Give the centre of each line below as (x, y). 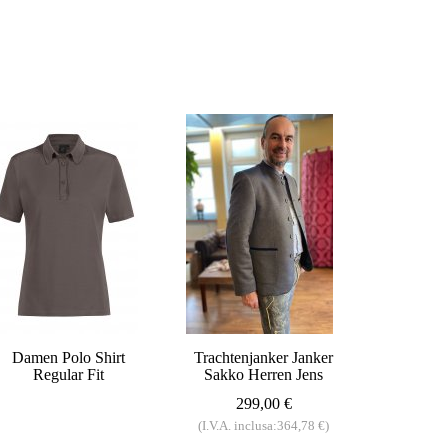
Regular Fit (68, 374)
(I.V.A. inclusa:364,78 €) (263, 425)
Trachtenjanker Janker (263, 357)
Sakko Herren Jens (263, 374)
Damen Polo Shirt (68, 357)
